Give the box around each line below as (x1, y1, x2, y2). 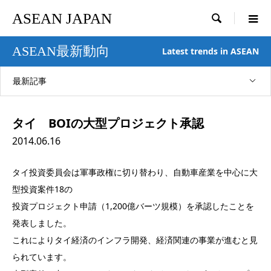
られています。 (12, 251, 71, 263)
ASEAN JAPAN (12, 10, 112, 27)
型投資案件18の (12, 183, 73, 195)
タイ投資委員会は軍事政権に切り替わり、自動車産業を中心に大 (12, 166, 258, 178)
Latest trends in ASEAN (162, 45, 259, 57)
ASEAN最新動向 (12, 44, 109, 59)
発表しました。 (12, 217, 71, 229)
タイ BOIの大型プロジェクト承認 (12, 115, 204, 131)
